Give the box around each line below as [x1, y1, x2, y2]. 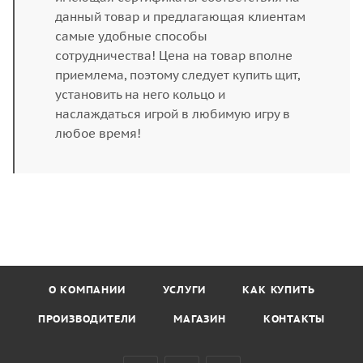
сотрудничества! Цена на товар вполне [55, 48, 293, 63]
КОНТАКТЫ [263, 312, 326, 326]
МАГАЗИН [173, 312, 226, 326]
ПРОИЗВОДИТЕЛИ [37, 312, 137, 326]
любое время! [55, 126, 141, 141]
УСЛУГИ [162, 283, 206, 297]
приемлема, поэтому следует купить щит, [55, 67, 300, 83]
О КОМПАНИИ [48, 283, 126, 297]
